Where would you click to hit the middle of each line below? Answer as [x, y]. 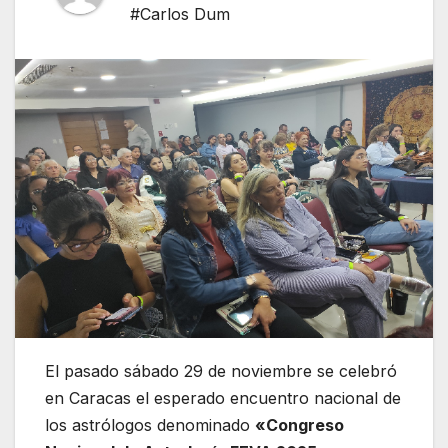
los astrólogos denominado [150, 425]
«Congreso [299, 425]
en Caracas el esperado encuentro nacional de [223, 398]
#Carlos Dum [180, 14]
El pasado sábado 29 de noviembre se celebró [221, 371]
